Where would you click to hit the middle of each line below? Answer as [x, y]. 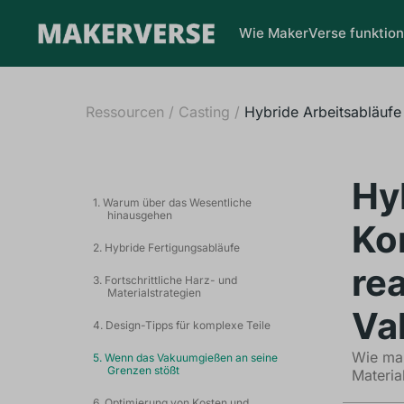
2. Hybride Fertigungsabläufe [166, 248]
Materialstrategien [154, 293]
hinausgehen [139, 215]
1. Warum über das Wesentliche [172, 202]
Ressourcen [124, 112]
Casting [204, 112]
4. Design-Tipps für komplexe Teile [181, 325]
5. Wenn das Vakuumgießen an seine [185, 358]
